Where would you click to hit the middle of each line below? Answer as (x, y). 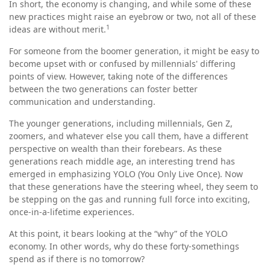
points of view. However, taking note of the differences (118, 76)
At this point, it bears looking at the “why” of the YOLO (118, 234)
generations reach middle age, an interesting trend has (122, 161)
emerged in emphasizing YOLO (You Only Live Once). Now (126, 174)
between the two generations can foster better (103, 89)
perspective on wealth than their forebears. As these (115, 149)
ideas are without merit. (58, 29)
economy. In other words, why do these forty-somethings (124, 246)
